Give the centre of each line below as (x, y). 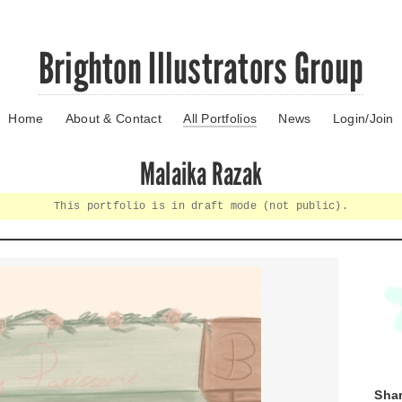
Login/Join (363, 118)
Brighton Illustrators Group (201, 68)
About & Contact (113, 118)
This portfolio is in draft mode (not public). (201, 206)
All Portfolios (220, 118)
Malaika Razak (201, 174)
